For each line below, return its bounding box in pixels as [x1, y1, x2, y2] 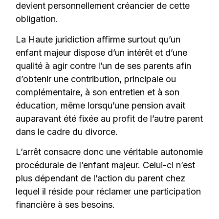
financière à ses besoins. [16, 199, 115, 210]
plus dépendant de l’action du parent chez [16, 173, 186, 184]
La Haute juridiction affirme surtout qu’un [16, 34, 181, 44]
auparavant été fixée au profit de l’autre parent [16, 113, 203, 124]
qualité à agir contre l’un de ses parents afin [16, 60, 192, 71]
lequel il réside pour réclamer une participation [16, 186, 201, 197]
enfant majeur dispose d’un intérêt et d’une [16, 47, 188, 58]
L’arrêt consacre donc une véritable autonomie [16, 147, 203, 157]
